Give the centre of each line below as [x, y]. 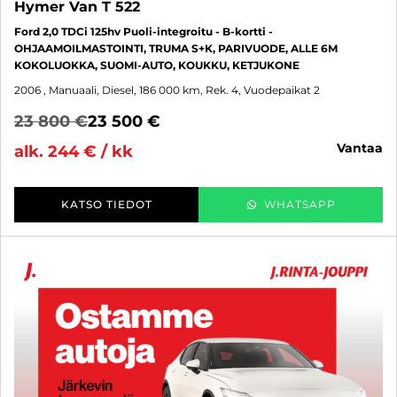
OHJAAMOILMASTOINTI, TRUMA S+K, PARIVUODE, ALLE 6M [176, 48]
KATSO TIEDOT [106, 204]
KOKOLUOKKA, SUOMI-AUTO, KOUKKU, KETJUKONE [157, 65]
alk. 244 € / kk [74, 151]
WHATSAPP [300, 204]
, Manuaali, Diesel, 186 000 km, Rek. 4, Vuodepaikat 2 [182, 90]
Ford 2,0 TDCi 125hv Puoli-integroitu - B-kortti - [144, 31]
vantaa [364, 148]
